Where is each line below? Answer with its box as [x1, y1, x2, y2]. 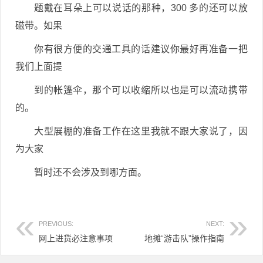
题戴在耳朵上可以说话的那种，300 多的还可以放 [34, 3, 248, 13]
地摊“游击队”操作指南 [144, 234, 224, 243]
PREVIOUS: [39, 220, 73, 227]
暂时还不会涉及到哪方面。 [34, 167, 147, 177]
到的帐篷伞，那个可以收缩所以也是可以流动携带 [34, 85, 248, 95]
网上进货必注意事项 [39, 234, 113, 243]
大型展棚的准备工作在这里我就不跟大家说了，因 [34, 126, 248, 136]
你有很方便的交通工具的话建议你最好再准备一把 [34, 44, 248, 54]
